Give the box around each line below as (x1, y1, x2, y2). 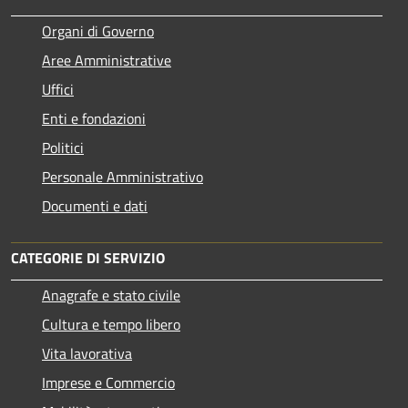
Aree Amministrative (42, 48, 171, 71)
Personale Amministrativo (42, 165, 203, 188)
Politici (42, 136, 84, 158)
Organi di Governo (42, 19, 154, 42)
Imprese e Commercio (42, 371, 175, 393)
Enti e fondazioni (42, 107, 146, 129)
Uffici (42, 77, 74, 100)
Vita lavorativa (42, 342, 132, 364)
